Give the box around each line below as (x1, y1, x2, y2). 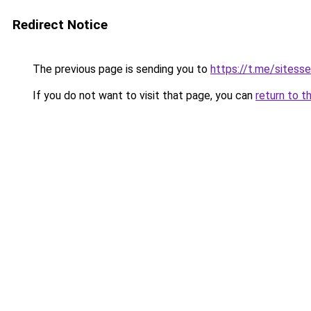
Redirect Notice (12, 17, 108, 33)
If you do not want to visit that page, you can (30, 89, 255, 102)
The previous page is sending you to (30, 62, 210, 76)
